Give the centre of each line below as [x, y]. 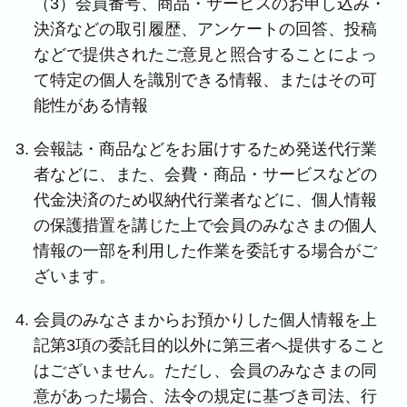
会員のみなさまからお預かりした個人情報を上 [206, 320]
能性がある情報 [91, 105]
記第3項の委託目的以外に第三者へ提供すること [210, 345]
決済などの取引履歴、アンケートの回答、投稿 [206, 29]
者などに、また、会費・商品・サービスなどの [206, 174]
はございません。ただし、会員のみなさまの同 [206, 371]
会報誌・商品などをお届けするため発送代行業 [206, 149]
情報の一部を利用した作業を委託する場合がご [206, 251]
